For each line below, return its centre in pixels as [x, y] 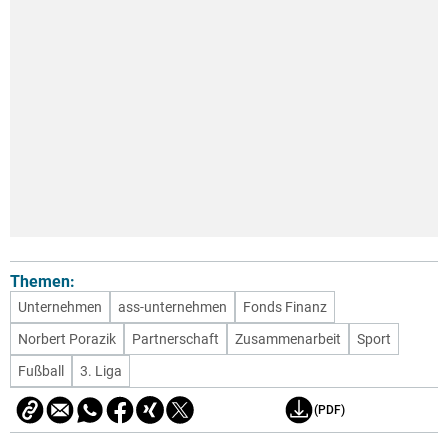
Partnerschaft [175, 339]
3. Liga [101, 371]
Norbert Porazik [67, 339]
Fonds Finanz [285, 307]
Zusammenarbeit [288, 339]
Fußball [41, 371]
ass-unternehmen [172, 307]
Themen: [42, 282]
